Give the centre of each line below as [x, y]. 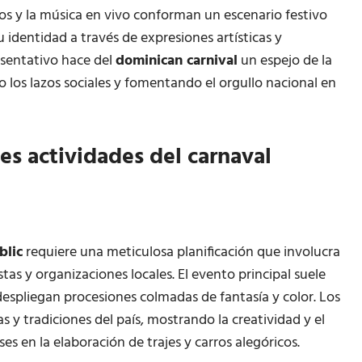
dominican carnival [177, 61]
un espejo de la [285, 61]
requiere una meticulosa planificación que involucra [181, 253]
